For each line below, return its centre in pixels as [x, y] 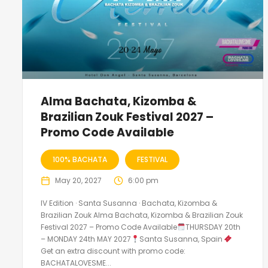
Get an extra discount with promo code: [113, 251]
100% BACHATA [80, 159]
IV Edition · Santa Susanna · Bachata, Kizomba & [129, 203]
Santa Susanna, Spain [182, 239]
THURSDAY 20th [213, 227]
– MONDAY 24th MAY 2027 [86, 239]
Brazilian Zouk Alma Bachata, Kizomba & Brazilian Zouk [142, 215]
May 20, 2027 [78, 180]
